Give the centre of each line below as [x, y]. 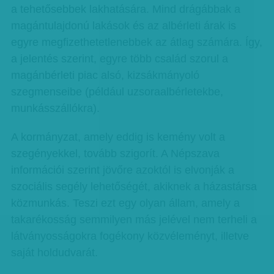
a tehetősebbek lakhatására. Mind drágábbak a [125, 9]
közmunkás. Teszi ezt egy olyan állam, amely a [125, 203]
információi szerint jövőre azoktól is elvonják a [122, 170]
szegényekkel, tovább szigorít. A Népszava [115, 154]
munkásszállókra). [55, 108]
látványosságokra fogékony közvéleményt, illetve [130, 236]
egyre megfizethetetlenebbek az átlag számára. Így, [136, 42]
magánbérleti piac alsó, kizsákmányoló [105, 75]
